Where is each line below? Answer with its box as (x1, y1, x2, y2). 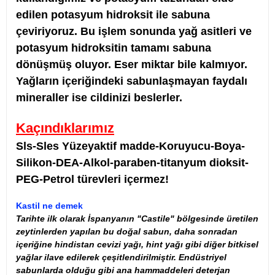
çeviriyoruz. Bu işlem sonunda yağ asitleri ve (16, 25, 252, 37)
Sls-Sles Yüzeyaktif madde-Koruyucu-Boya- (16, 140, 245, 152)
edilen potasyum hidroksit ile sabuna (16, 9, 210, 21)
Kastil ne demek (16, 201, 83, 211)
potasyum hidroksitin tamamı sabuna (16, 42, 211, 54)
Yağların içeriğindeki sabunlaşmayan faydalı (16, 75, 247, 87)
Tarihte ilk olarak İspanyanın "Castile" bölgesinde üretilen (16, 214, 258, 223)
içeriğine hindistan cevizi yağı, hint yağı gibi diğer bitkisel (16, 239, 258, 249)
